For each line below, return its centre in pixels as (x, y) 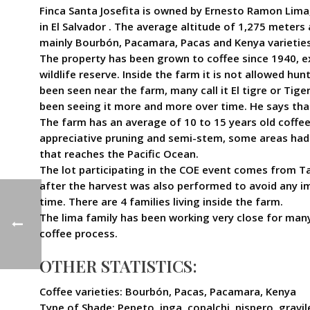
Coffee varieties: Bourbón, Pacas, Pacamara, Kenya (168, 291)
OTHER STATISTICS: (118, 266)
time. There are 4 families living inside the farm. (161, 201)
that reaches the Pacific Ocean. (119, 154)
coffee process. (79, 233)
